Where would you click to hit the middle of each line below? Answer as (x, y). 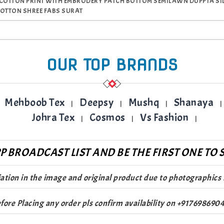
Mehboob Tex (35, 103)
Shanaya (194, 103)
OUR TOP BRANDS (112, 65)
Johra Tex (53, 118)
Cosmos (107, 118)
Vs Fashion (164, 118)
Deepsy (97, 103)
